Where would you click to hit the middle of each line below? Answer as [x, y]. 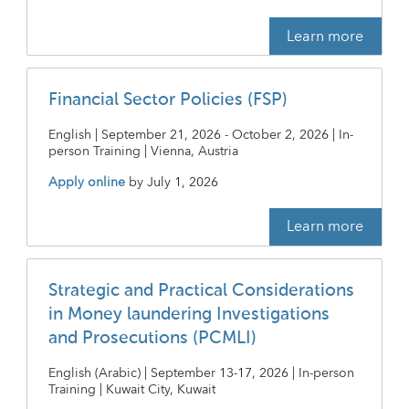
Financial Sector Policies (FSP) [168, 100]
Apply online [86, 183]
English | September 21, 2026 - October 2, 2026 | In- [200, 136]
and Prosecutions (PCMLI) [152, 338]
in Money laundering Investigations [189, 314]
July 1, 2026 [182, 183]
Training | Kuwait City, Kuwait [131, 389]
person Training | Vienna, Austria [143, 152]
